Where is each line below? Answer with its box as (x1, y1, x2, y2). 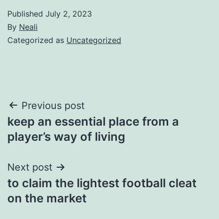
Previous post (22, 99, 85, 111)
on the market (7, 191, 87, 205)
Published (7, 8, 45, 19)
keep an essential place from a (7, 114, 179, 129)
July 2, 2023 (45, 8, 92, 19)
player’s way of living (7, 129, 125, 144)
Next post (7, 161, 52, 173)
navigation (7, 119, 92, 141)
